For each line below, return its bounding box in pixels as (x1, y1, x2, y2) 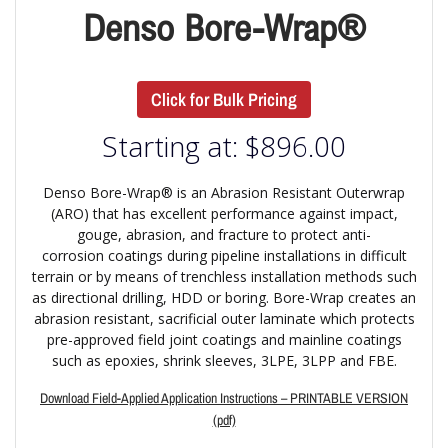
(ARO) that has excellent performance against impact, (50, 204, 398, 224)
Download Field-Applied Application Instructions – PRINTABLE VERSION (40, 389, 408, 408)
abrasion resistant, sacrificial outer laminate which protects (33, 309, 415, 329)
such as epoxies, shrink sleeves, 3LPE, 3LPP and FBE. (51, 351, 397, 371)
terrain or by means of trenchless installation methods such (31, 267, 417, 287)
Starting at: (102, 127, 245, 166)
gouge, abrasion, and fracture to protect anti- (77, 225, 371, 245)
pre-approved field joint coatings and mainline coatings (46, 330, 402, 350)
